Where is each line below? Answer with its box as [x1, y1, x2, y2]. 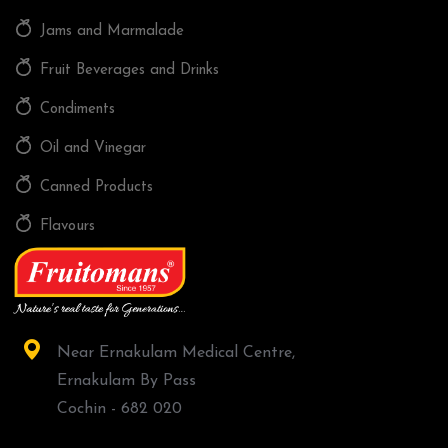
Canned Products [40, 180, 153, 196]
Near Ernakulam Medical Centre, [57, 345, 295, 362]
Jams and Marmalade [40, 24, 184, 40]
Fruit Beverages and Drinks [40, 63, 219, 79]
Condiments [40, 102, 115, 118]
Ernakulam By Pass [57, 373, 196, 390]
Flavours [40, 219, 95, 235]
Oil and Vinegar [40, 141, 146, 157]
